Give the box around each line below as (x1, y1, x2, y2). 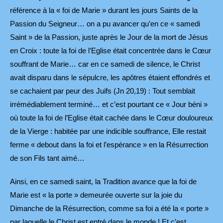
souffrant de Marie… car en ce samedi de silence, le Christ (10, 60, 200, 69)
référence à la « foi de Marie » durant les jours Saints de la (10, 6, 198, 15)
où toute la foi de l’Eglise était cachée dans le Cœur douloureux (10, 113, 213, 122)
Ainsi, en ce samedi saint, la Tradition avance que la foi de (10, 177, 197, 186)
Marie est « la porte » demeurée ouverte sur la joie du (10, 191, 182, 200)
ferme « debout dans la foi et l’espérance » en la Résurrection (10, 140, 208, 149)
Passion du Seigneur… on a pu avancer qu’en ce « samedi (10, 19, 200, 28)
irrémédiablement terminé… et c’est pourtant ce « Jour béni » (10, 100, 208, 109)
